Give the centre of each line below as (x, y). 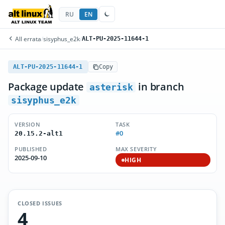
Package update (47, 87)
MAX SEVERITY (136, 149)
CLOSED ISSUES (40, 203)
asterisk (111, 87)
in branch (160, 87)
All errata (27, 39)
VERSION (28, 124)
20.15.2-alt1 (39, 133)
